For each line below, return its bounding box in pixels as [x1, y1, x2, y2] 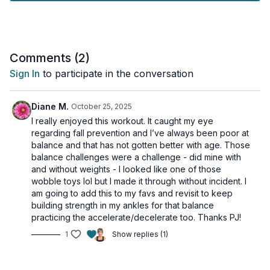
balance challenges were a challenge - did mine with [31, 152, 241, 162]
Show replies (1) [112, 230, 168, 239]
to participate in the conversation [40, 67, 193, 80]
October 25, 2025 [71, 102, 132, 111]
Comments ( [10, 51, 78, 65]
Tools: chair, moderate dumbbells [10, 26, 142, 36]
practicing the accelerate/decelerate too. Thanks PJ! [31, 212, 241, 222]
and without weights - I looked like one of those [31, 164, 221, 174]
